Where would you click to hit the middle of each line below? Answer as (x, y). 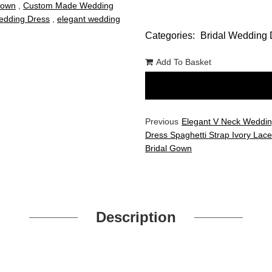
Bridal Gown (168, 148)
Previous (162, 121)
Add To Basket (184, 62)
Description (136, 217)
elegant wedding (89, 19)
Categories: (171, 36)
